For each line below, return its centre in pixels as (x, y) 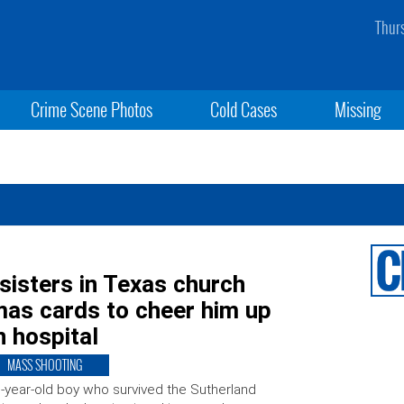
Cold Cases (243, 109)
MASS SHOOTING (44, 365)
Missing (358, 109)
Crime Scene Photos (91, 109)
